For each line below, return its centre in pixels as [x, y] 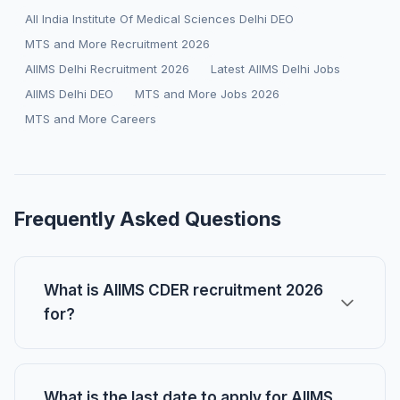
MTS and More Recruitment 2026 [117, 44]
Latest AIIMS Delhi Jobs [275, 69]
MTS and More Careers [91, 119]
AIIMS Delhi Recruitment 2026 [107, 69]
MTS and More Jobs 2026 [207, 94]
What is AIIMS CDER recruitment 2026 [183, 290]
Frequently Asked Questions [148, 219]
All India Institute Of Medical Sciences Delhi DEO [159, 19]
